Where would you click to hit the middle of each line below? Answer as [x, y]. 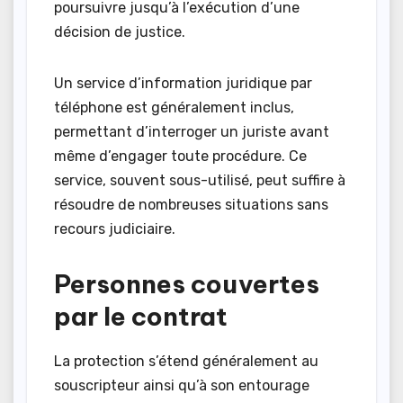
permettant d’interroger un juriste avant [192, 132]
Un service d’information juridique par [183, 84]
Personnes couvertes [187, 284]
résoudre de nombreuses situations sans [191, 205]
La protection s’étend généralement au [186, 362]
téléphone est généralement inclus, [174, 108]
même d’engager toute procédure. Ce [180, 157]
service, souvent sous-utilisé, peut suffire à [200, 181]
